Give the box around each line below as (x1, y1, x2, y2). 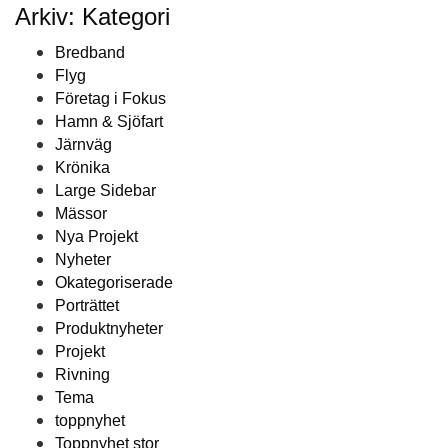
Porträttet (55, 297, 119, 315)
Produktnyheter (55, 320, 163, 338)
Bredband (55, 44, 125, 62)
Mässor (55, 205, 107, 223)
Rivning (55, 366, 110, 384)
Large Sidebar (55, 182, 156, 200)
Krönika (55, 159, 110, 177)
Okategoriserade (55, 274, 173, 292)
